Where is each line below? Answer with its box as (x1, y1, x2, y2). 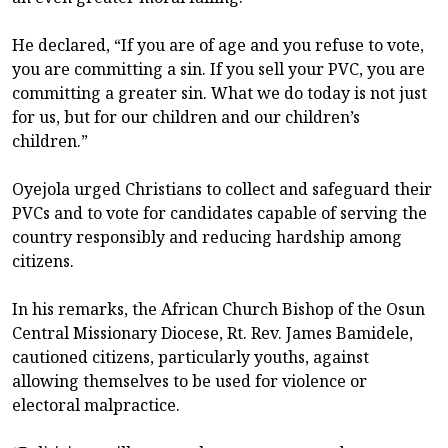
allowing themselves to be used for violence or (12, 369, 367, 392)
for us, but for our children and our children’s (12, 105, 360, 128)
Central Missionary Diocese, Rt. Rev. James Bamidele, (12, 321, 413, 344)
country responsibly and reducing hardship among (12, 225, 402, 248)
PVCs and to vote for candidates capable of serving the (12, 201, 427, 224)
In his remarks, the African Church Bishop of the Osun (12, 297, 425, 320)
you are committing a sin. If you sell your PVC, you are (12, 57, 425, 80)
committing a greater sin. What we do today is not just (12, 81, 427, 104)
